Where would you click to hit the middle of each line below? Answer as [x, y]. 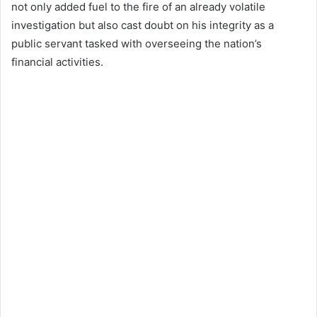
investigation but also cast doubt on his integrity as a [143, 25]
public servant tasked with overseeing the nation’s [137, 43]
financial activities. [57, 62]
